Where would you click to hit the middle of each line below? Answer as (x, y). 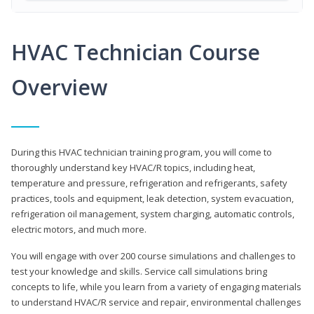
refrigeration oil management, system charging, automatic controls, (153, 213)
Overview (59, 87)
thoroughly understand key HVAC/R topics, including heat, (133, 167)
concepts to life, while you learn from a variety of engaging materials (156, 286)
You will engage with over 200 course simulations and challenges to (153, 255)
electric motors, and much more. (80, 229)
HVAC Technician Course (136, 52)
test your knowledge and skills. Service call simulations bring (139, 271)
